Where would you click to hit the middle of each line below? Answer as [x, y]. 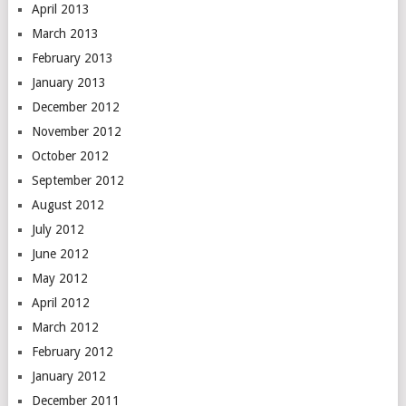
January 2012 [68, 376]
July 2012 [58, 229]
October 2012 [70, 155]
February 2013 [72, 58]
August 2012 [68, 204]
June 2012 [60, 253]
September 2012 [77, 180]
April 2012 [60, 302]
